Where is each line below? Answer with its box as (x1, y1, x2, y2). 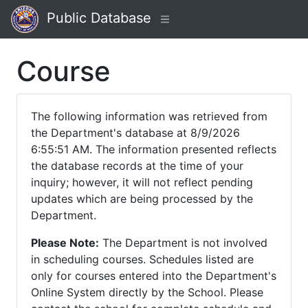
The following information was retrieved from (31, 109, 267, 123)
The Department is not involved (99, 236, 267, 250)
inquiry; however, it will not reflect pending (31, 175, 253, 189)
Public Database (38, 10, 151, 27)
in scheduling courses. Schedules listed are (31, 252, 254, 266)
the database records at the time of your (31, 159, 243, 173)
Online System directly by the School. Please (31, 285, 263, 299)
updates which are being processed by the (31, 192, 253, 206)
